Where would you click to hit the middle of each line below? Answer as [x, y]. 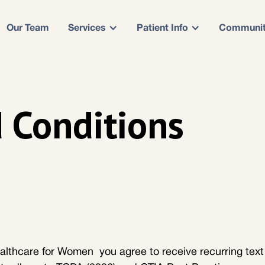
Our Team [28, 29]
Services [87, 29]
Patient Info [162, 29]
